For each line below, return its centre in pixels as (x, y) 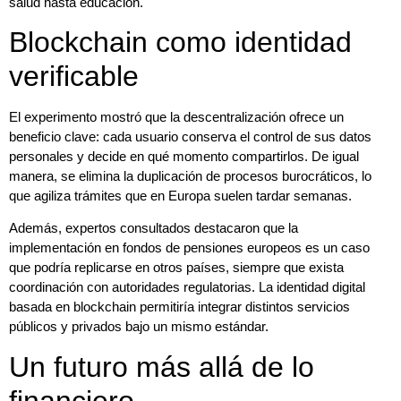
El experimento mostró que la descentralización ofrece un (176, 116)
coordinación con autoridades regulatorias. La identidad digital (187, 287)
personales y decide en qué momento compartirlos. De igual (184, 156)
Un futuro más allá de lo (162, 367)
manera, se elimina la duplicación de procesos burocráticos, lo (190, 175)
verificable (74, 76)
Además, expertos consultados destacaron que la (154, 228)
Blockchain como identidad (180, 42)
